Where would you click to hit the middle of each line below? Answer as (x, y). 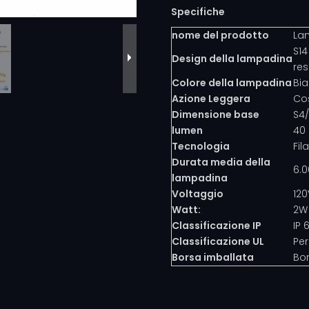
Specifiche (198, 11)
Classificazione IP (217, 225)
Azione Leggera (211, 98)
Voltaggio (198, 193)
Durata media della (221, 162)
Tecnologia (201, 146)
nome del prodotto (221, 35)
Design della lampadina (232, 58)
